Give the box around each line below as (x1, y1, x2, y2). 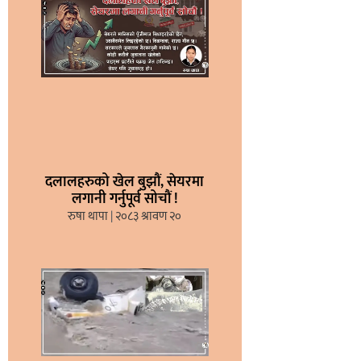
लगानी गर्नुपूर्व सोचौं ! (71, 186, 178, 211)
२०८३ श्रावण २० (113, 205, 182, 226)
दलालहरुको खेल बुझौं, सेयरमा (45, 169, 205, 194)
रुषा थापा (68, 205, 111, 226)
